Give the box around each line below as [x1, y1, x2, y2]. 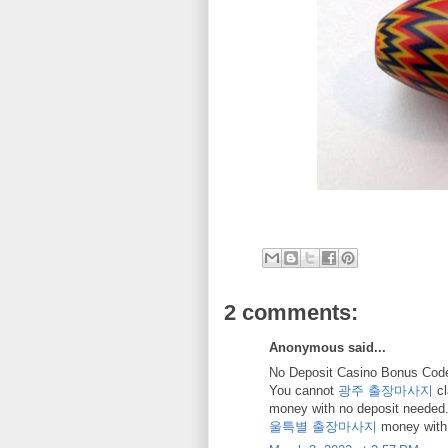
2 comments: [224, 300, 358, 325]
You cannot [269, 382, 338, 398]
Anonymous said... [269, 340, 386, 355]
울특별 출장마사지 [269, 418, 377, 434]
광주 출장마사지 [338, 382, 433, 398]
